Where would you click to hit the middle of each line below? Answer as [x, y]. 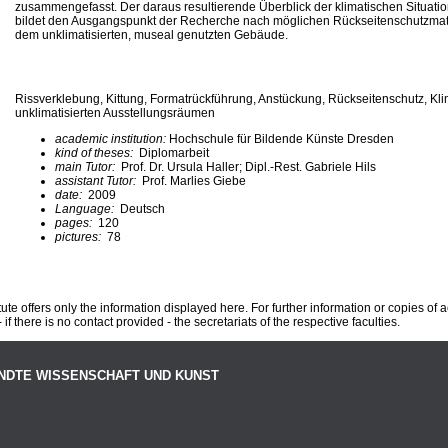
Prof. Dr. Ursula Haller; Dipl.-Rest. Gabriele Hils [247, 166]
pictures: [79, 236]
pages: [75, 222]
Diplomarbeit [172, 152]
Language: [87, 208]
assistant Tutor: [98, 180]
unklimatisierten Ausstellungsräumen [115, 112]
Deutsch [142, 208]
